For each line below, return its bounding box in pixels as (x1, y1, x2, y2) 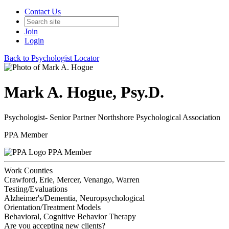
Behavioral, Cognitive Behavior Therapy (4, 212, 136, 221)
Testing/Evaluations (4, 184, 67, 193)
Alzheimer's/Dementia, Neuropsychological (4, 193, 145, 202)
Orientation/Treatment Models (4, 202, 101, 212)
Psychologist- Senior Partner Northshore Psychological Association (4, 112, 220, 122)
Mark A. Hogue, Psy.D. (4, 83, 164, 102)
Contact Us (25, 7, 61, 16)
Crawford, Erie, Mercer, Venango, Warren (4, 175, 140, 184)
